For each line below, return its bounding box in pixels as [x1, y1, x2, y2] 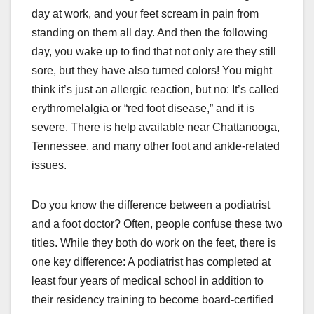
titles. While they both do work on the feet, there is [32, 237, 276, 250]
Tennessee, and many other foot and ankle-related [32, 140, 280, 153]
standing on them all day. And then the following [32, 27, 268, 39]
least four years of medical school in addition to [32, 275, 264, 287]
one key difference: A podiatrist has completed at [32, 256, 271, 268]
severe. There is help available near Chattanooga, [32, 121, 280, 134]
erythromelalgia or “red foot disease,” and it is [32, 102, 254, 115]
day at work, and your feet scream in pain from [32, 8, 259, 20]
